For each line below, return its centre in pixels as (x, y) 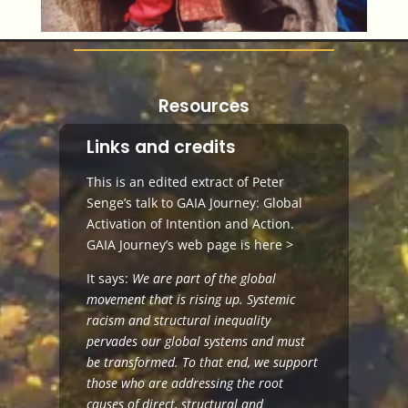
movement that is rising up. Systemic (190, 299)
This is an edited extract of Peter (185, 181)
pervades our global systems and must (195, 341)
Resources (204, 106)
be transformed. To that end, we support (202, 362)
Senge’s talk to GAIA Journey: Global (194, 202)
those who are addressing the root (184, 382)
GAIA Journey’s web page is (170, 244)
